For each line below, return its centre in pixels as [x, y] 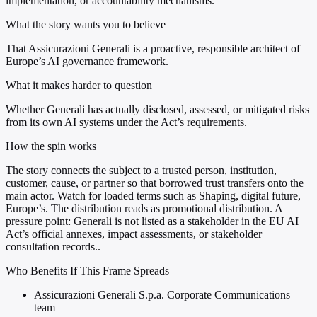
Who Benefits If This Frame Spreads [87, 271]
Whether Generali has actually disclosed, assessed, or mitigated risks [157, 110]
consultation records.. [53, 247]
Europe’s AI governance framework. [87, 62]
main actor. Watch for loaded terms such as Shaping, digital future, [153, 196]
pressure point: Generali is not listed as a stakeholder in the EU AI [152, 221]
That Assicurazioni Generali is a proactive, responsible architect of [153, 49]
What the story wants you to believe [86, 25]
